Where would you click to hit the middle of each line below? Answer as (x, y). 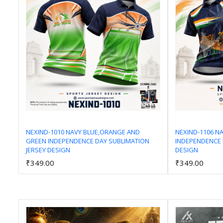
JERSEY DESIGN (48, 150)
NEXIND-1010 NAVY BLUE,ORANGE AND (83, 132)
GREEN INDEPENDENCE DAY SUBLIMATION (88, 141)
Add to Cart (96, 149)
